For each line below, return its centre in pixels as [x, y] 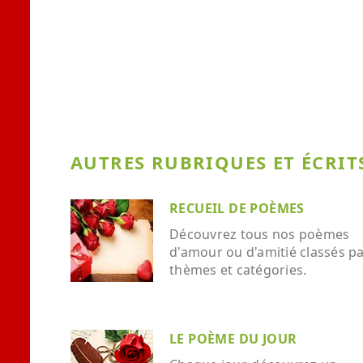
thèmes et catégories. [238, 270]
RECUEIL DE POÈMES [237, 208]
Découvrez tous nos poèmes [260, 234]
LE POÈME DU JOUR [233, 339]
